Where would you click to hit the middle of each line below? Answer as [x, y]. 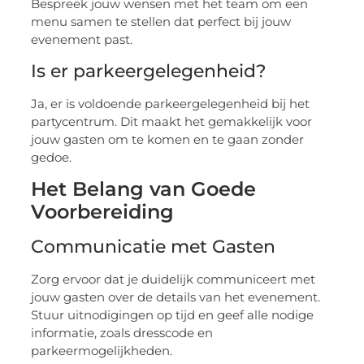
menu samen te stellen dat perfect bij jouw [161, 22]
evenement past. [82, 40]
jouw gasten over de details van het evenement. [176, 297]
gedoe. [52, 157]
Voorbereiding [103, 212]
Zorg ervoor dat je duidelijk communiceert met [173, 279]
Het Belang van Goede [144, 189]
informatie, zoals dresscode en [122, 333]
